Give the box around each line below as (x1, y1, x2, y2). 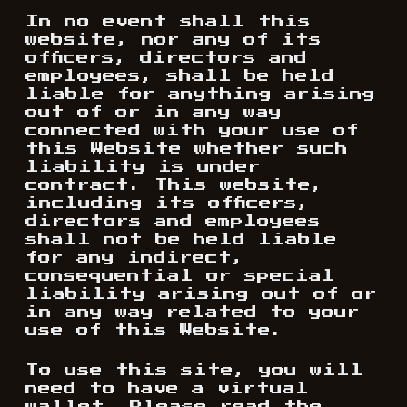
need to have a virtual (25, 382, 309, 395)
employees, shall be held (25, 70, 334, 83)
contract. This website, (25, 179, 323, 192)
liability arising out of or (25, 288, 377, 301)
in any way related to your (25, 306, 360, 319)
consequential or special (25, 270, 335, 283)
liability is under (25, 161, 261, 174)
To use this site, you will (25, 364, 363, 377)
